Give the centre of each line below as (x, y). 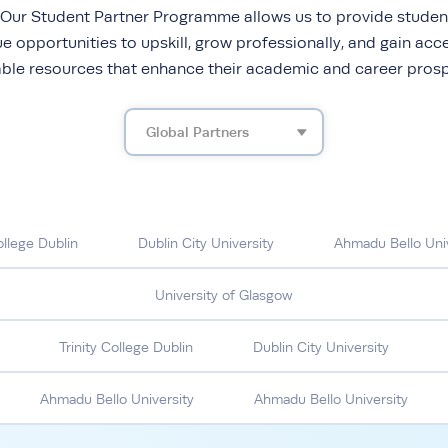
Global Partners (197, 132)
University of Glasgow (224, 295)
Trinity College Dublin (126, 347)
